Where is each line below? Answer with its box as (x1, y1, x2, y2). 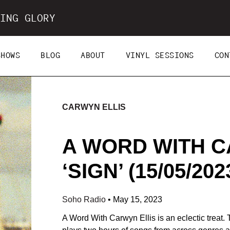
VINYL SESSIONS (125, 52, 194, 60)
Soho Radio (62, 195, 108, 204)
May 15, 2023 (112, 195, 162, 204)
